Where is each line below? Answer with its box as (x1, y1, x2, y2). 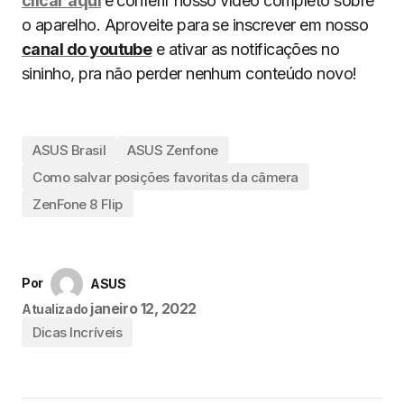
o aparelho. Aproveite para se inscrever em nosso (22, 15, 369, 34)
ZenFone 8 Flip (32, 195, 123, 213)
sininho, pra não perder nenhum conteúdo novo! (22, 64, 357, 83)
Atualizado (22, 301, 88, 317)
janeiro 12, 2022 (90, 299, 197, 317)
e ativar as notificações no (151, 40, 340, 59)
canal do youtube (22, 40, 152, 59)
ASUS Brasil (32, 141, 106, 159)
